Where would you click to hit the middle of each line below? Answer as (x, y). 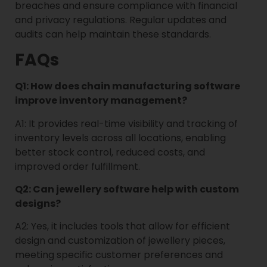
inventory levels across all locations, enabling (120, 138)
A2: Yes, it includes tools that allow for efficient (122, 226)
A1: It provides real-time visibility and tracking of (126, 123)
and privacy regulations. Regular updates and (121, 20)
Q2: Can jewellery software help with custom (127, 189)
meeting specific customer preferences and (119, 255)
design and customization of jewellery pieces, (120, 241)
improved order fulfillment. (77, 166)
